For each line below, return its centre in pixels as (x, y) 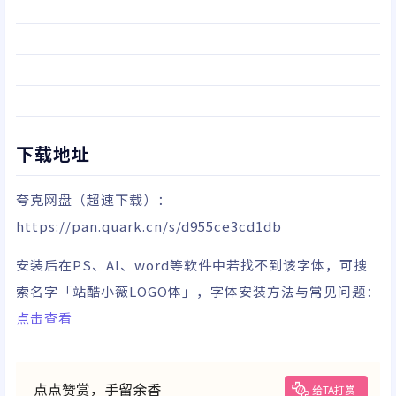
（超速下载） (115, 200)
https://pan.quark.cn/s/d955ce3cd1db (149, 226)
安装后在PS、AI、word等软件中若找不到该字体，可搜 (192, 265)
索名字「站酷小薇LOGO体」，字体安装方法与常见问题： (198, 292)
